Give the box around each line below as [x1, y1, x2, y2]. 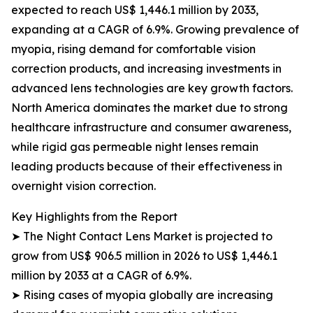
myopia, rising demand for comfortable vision [11, 42, 256, 56]
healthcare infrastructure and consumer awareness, [11, 120, 291, 134]
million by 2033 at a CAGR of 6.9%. [11, 268, 191, 282]
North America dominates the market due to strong [11, 101, 288, 115]
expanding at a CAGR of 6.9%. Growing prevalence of [11, 22, 299, 36]
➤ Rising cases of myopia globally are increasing [11, 288, 273, 302]
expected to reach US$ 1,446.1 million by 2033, [11, 3, 259, 17]
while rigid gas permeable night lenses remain [11, 140, 259, 154]
